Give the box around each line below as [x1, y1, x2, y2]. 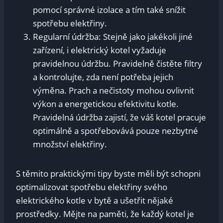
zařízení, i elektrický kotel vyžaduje [33, 44, 166, 56]
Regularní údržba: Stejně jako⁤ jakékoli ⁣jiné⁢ [33, 30, 193, 42]
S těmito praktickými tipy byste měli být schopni [16, 167, 201, 179]
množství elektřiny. [33, 138, 107, 150]
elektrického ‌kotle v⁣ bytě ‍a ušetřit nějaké [16, 194, 173, 206]
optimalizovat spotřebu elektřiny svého [16, 181, 167, 193]
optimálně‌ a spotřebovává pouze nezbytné [33, 124, 198, 136]
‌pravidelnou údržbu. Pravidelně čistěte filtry [33, 57, 202, 69]
